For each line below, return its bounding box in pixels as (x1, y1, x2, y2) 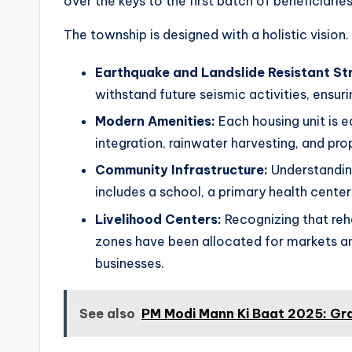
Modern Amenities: (95, 113, 215, 130)
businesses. (95, 255, 164, 271)
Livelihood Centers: (95, 211, 222, 227)
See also (79, 305, 135, 321)
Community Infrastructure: (95, 162, 268, 178)
